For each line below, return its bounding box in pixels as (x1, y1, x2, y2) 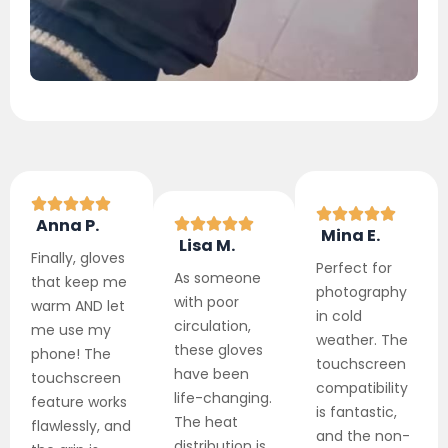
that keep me (31, 271, 127, 292)
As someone (173, 267, 261, 288)
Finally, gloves (31, 247, 125, 268)
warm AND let (31, 295, 125, 316)
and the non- (316, 425, 411, 446)
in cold (316, 305, 363, 326)
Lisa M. (178, 233, 235, 257)
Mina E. (321, 223, 381, 247)
